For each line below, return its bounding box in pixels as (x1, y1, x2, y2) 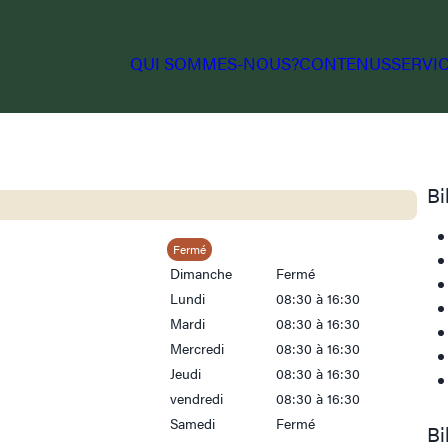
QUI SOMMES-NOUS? (129, 50, 299, 75)
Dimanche (170, 263, 233, 283)
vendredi (170, 388, 224, 408)
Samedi (170, 413, 216, 433)
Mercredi (170, 338, 225, 358)
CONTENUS (298, 50, 391, 75)
